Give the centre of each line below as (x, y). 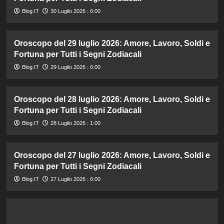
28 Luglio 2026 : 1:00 (75, 123)
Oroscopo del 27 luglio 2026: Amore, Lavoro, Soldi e (112, 155)
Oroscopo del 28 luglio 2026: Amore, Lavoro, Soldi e (112, 99)
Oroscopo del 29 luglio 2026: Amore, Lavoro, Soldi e (112, 43)
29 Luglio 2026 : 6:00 (75, 67)
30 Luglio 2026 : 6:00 (75, 11)
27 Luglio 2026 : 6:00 (75, 179)
